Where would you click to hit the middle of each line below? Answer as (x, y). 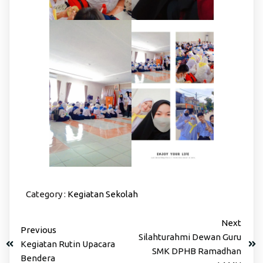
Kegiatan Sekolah (102, 194)
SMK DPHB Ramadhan (197, 251)
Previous (38, 230)
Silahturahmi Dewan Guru (190, 237)
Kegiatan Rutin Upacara (68, 244)
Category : (45, 194)
